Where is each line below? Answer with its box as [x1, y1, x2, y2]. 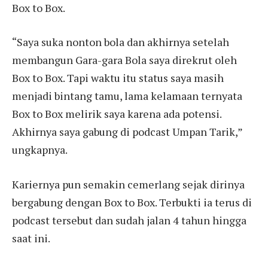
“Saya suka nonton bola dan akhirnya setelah [12, 35, 229, 50]
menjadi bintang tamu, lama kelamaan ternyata [12, 89, 242, 103]
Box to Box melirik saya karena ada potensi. [12, 106, 221, 121]
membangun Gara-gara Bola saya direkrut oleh [12, 53, 237, 68]
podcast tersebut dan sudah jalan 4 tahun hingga [12, 213, 246, 228]
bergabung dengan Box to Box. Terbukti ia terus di [12, 195, 252, 210]
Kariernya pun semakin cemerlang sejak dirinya [12, 177, 245, 192]
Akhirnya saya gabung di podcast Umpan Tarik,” [12, 124, 242, 139]
